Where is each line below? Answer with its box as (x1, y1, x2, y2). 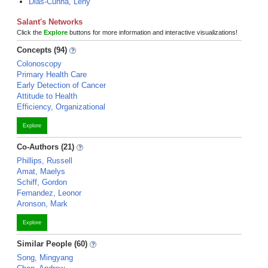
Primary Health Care (17, 70, 87, 79)
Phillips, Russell (17, 156, 72, 165)
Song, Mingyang (17, 253, 73, 262)
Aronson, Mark (17, 199, 68, 208)
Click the (17, 29, 44, 36)
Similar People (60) (17, 239, 87, 248)
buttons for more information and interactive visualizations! (68, 29, 237, 36)
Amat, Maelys (17, 167, 65, 176)
